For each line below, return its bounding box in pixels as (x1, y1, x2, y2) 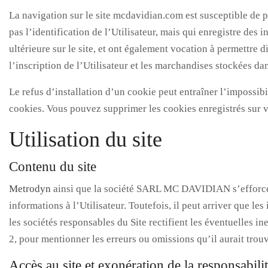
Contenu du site (9, 159, 96, 174)
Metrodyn (9, 183, 51, 194)
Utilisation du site (9, 127, 162, 151)
